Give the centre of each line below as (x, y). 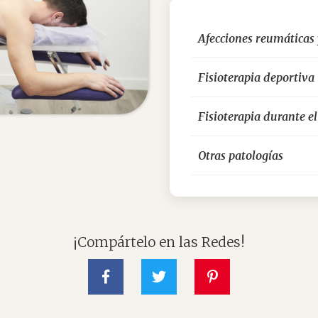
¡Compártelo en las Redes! (159, 242)
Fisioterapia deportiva (256, 77)
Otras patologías (241, 155)
